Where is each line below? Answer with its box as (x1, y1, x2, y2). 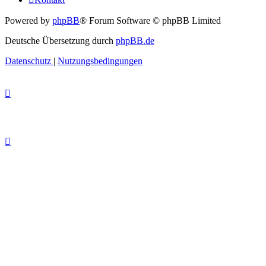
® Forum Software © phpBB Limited (80, 15, 221, 26)
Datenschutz (5, 55, 51, 66)
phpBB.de (116, 35, 154, 46)
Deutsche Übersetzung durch (5, 35, 116, 46)
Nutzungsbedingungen (58, 55, 142, 66)
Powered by (5, 15, 52, 26)
